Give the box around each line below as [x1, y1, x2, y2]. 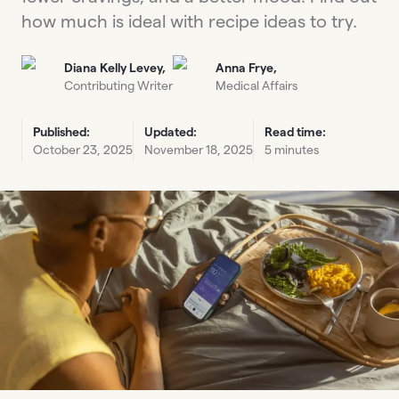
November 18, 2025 [144, 142, 253, 157]
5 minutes [265, 142, 319, 157]
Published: [33, 125, 90, 139]
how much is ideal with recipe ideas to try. [21, 12, 357, 31]
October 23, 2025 [33, 142, 133, 157]
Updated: [144, 125, 197, 139]
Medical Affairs [216, 78, 297, 93]
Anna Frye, [216, 61, 277, 75]
